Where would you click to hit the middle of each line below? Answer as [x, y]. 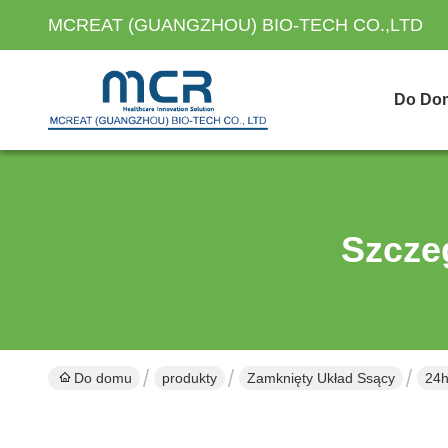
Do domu [103, 378]
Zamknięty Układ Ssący [321, 378]
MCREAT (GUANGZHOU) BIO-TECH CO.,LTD [235, 25]
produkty [189, 378]
